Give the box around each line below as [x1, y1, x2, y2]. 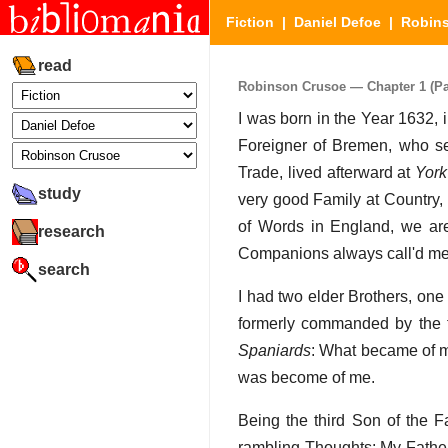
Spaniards [238, 342, 311, 360]
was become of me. [238, 369, 375, 387]
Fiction [226, 14, 274, 30]
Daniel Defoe [294, 14, 381, 30]
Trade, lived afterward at [238, 164, 416, 182]
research [38, 222, 105, 240]
